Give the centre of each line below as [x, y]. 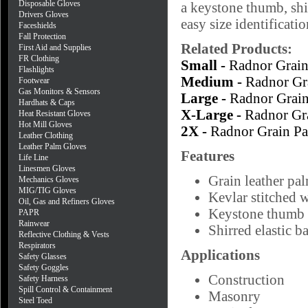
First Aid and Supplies [55, 47]
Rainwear [34, 223]
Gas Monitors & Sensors [59, 91]
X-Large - [213, 114]
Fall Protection [42, 36]
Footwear [34, 80]
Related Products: [236, 48]
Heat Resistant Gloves [55, 113]
